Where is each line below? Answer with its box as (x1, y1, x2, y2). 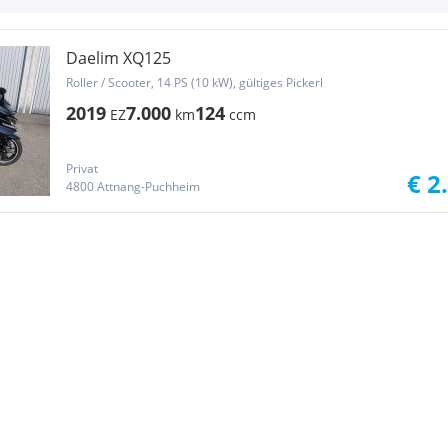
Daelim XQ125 (66, 47, 171, 69)
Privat (66, 160, 98, 177)
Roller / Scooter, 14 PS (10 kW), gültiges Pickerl (66, 74, 323, 91)
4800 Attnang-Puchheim (66, 178, 200, 195)
